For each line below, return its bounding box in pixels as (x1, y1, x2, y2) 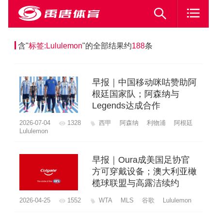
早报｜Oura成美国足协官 (92, 155, 190, 165)
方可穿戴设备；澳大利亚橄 (92, 167, 197, 177)
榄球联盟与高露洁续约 (92, 178, 179, 188)
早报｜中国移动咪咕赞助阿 (92, 77, 197, 88)
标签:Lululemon (29, 41, 83, 50)
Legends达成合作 (92, 101, 160, 111)
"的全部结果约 (82, 41, 132, 50)
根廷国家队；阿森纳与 (92, 89, 179, 99)
